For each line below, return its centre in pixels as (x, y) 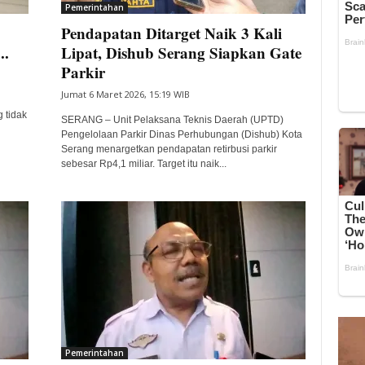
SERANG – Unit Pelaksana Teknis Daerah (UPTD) (172, 120)
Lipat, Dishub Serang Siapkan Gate (181, 53)
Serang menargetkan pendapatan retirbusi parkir (169, 149)
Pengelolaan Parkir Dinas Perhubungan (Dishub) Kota (181, 134)
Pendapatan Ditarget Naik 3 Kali (171, 33)
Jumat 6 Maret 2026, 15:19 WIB (125, 94)
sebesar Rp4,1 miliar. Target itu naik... (143, 164)
